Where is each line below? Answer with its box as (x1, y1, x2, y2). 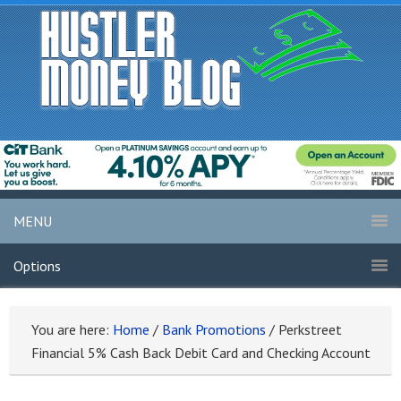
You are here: (31, 320, 113, 339)
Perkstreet (275, 320, 342, 339)
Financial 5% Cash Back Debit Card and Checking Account (31, 344, 371, 363)
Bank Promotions (162, 320, 266, 339)
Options (13, 257, 61, 276)
